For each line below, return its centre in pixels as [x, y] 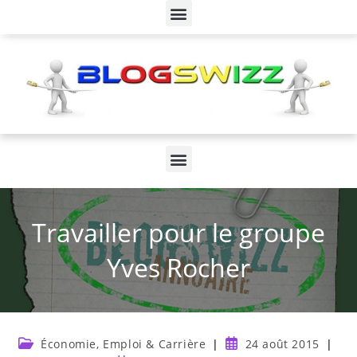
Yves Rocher [178, 267]
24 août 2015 [282, 344]
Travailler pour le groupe [178, 232]
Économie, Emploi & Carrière [124, 344]
